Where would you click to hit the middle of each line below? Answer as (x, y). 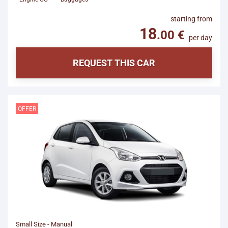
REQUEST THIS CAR (114, 63)
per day (201, 38)
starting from (191, 19)
